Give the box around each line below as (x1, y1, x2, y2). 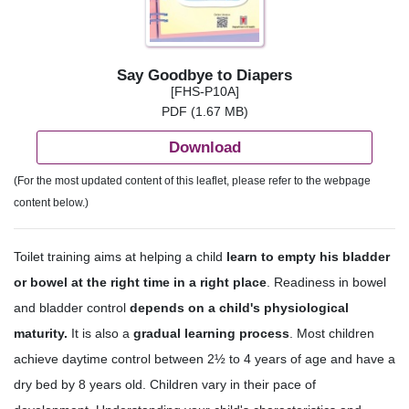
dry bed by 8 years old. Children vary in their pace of (14, 377, 316, 393)
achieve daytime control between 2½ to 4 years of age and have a (14, 351, 395, 367)
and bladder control (14, 300, 130, 316)
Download (168, 137, 241, 156)
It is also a (68, 326, 133, 341)
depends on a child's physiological (130, 300, 349, 316)
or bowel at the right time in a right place (14, 275, 267, 290)
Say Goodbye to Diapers (117, 66, 292, 85)
